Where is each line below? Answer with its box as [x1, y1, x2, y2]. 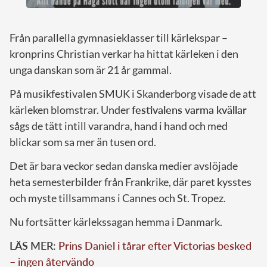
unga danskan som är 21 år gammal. [10, 63, 172, 76]
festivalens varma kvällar [132, 103, 247, 116]
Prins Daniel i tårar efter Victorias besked [58, 238, 252, 252]
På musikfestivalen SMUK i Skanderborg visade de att [10, 86, 256, 100]
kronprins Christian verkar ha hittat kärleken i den [10, 46, 238, 60]
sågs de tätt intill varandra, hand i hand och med [10, 119, 228, 132]
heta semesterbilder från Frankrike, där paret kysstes [10, 175, 252, 188]
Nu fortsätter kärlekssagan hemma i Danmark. [10, 215, 222, 228]
